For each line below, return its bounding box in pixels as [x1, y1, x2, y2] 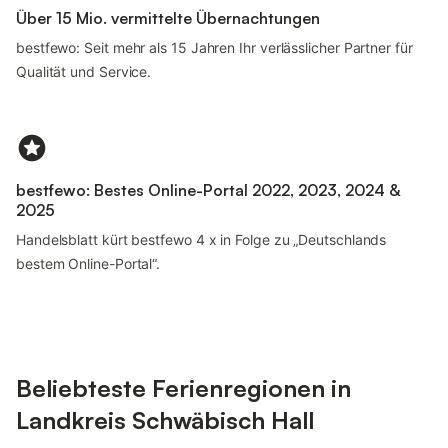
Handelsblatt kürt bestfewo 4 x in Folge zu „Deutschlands [16, 231, 387, 248]
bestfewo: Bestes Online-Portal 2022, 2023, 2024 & [16, 180, 400, 200]
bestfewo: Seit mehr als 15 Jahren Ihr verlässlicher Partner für [16, 39, 413, 56]
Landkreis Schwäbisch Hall [16, 405, 314, 435]
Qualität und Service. [16, 63, 152, 80]
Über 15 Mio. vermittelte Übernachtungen [16, 8, 320, 28]
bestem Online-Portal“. [16, 255, 161, 272]
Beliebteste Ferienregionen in [16, 373, 351, 403]
